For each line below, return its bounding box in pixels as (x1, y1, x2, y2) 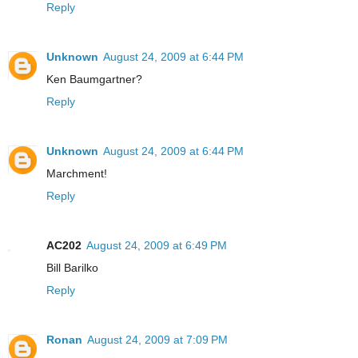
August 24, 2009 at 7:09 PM (87, 333, 228, 347)
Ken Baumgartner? (46, 73, 142, 86)
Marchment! (46, 167, 107, 181)
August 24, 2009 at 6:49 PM (86, 239, 227, 253)
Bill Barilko (46, 261, 98, 275)
